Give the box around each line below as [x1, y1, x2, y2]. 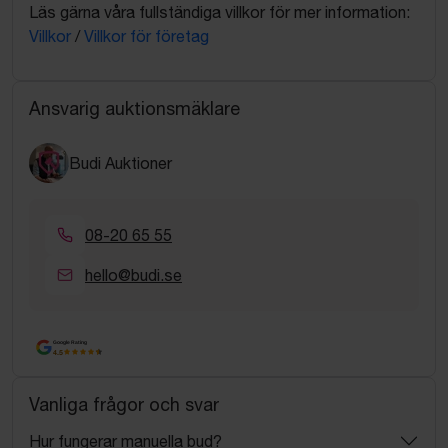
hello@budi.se [85, 265, 182, 284]
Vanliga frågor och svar [29, 394, 219, 416]
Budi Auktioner [69, 153, 172, 172]
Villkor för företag [84, 26, 209, 45]
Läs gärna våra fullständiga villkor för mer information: [29, 2, 410, 21]
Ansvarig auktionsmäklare [29, 97, 240, 119]
